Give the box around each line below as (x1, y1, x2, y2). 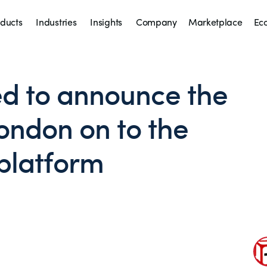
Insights (90, 18, 122, 28)
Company (136, 18, 177, 28)
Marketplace (188, 18, 243, 28)
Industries (36, 18, 77, 28)
